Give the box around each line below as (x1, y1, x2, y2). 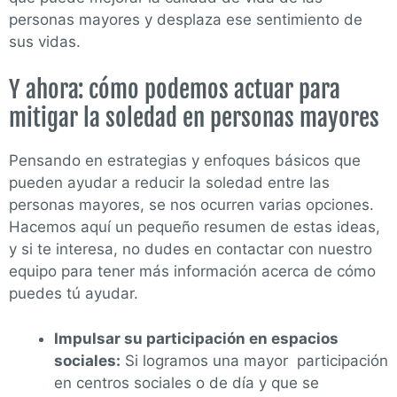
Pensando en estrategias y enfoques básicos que (9, 152, 361, 170)
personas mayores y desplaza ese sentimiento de (9, 10, 362, 28)
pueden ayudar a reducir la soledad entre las (9, 174, 330, 192)
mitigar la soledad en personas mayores (9, 103, 379, 134)
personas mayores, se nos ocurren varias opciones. (9, 196, 374, 214)
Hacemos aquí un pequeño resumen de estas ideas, (9, 218, 380, 237)
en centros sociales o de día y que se (54, 373, 319, 392)
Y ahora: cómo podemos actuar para (9, 74, 340, 105)
